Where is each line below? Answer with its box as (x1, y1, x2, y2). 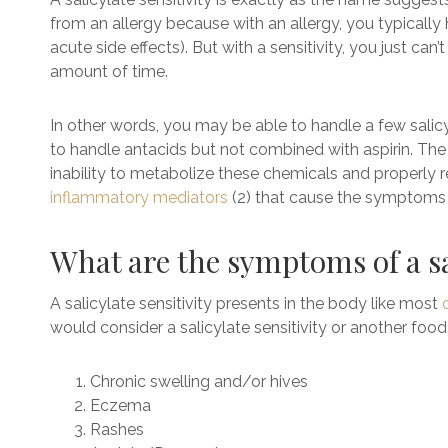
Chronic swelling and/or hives (90, 372, 312, 391)
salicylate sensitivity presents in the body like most (65, 294, 442, 313)
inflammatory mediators (50, 188, 228, 207)
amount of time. (50, 62, 168, 81)
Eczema (90, 396, 155, 415)
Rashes (90, 420, 144, 439)
